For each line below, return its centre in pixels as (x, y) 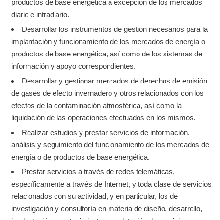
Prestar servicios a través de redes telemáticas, (98, 172)
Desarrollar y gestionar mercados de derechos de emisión (115, 81)
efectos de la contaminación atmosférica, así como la (97, 105)
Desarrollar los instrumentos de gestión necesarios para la (115, 29)
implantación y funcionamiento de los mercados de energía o (109, 41)
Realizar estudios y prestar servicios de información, (106, 132)
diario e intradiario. (41, 14)
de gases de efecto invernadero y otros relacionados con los (108, 93)
